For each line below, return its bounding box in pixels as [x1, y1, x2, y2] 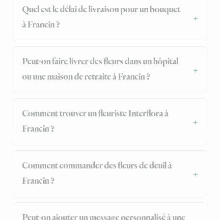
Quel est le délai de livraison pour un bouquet [22, 4, 180, 16]
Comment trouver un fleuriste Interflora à [22, 108, 168, 120]
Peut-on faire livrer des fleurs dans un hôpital [22, 56, 178, 68]
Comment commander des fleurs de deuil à [22, 160, 172, 172]
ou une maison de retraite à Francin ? [22, 71, 150, 83]
